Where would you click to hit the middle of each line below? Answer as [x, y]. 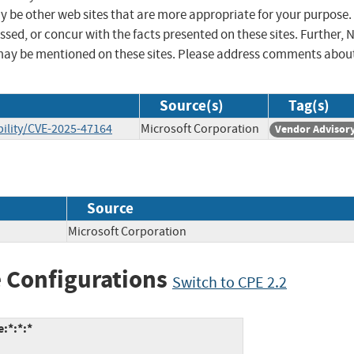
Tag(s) [309, 106]
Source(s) [192, 106]
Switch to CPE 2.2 [230, 282]
